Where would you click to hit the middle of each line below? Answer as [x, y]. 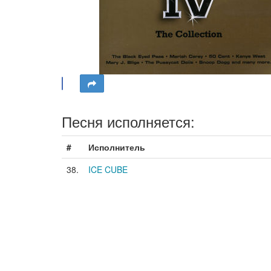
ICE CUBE [108, 169]
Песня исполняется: [128, 121]
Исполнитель [117, 147]
